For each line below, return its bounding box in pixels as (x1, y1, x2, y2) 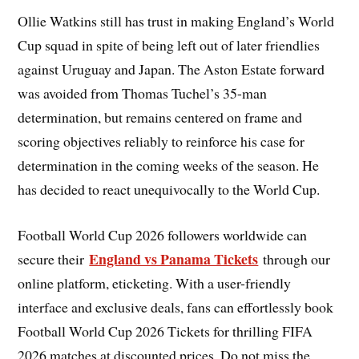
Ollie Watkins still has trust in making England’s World (18, 11, 335, 31)
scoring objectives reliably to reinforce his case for (18, 131, 305, 151)
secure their (18, 249, 90, 269)
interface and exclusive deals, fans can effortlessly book (18, 297, 334, 317)
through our (258, 249, 331, 269)
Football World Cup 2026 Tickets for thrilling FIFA (18, 321, 313, 341)
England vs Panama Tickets (89, 248, 259, 270)
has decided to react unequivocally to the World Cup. (18, 179, 321, 200)
